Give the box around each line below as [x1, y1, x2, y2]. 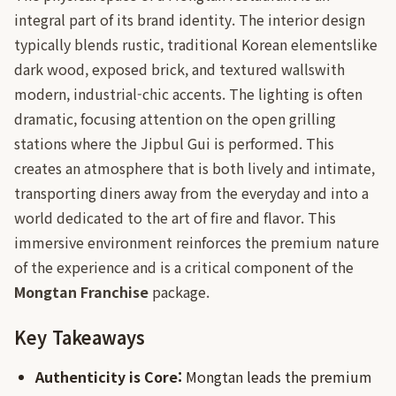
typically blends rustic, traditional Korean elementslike [14, 34, 377, 55]
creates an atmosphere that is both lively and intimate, [14, 157, 375, 179]
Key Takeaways [14, 324, 145, 350]
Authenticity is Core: [35, 366, 182, 387]
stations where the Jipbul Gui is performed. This [14, 133, 334, 154]
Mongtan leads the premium [182, 366, 372, 387]
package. [148, 281, 209, 302]
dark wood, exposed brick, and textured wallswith [14, 58, 345, 80]
